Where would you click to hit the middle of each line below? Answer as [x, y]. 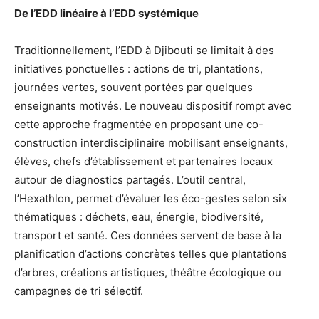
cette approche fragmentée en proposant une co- [139, 124]
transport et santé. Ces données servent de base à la [148, 235]
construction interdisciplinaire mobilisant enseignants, [151, 142]
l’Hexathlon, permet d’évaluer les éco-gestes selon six [151, 198]
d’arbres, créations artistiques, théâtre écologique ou [148, 272]
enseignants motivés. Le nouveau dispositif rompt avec [153, 105]
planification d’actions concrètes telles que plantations [151, 253]
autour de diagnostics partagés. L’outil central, [130, 179]
